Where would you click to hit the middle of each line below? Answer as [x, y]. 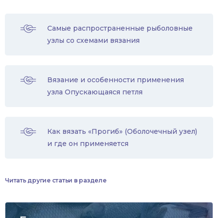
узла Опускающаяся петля [95, 92]
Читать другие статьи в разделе [56, 181]
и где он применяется [88, 144]
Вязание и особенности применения [116, 80]
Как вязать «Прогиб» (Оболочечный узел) [122, 132]
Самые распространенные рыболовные [120, 28]
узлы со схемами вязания [93, 41]
